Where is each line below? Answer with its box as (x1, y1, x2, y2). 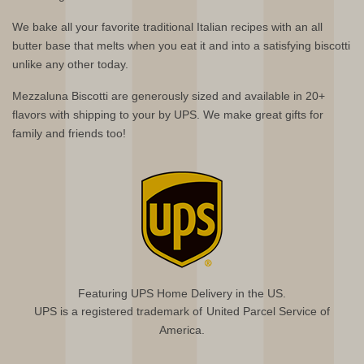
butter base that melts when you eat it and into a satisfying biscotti (12, 39, 351, 53)
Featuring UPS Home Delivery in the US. (78, 287, 286, 301)
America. (159, 323, 205, 337)
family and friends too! (12, 127, 127, 141)
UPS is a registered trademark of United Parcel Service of (34, 305, 330, 318)
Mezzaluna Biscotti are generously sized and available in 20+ (12, 89, 326, 103)
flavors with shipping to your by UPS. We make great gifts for (12, 108, 324, 122)
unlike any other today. (12, 58, 129, 71)
